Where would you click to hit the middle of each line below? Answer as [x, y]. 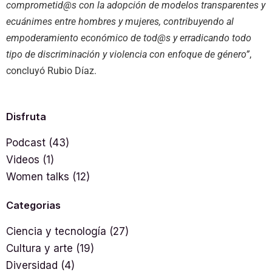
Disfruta [26, 116]
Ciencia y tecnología [56, 232]
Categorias [33, 206]
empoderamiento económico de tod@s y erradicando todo [129, 38]
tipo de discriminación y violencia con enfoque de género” [128, 55]
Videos [23, 159]
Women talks [38, 176]
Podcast [26, 142]
